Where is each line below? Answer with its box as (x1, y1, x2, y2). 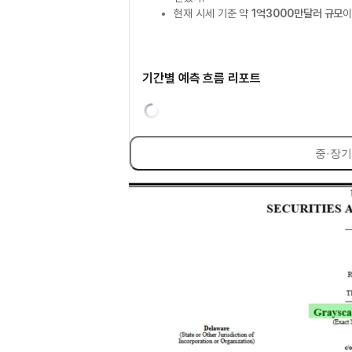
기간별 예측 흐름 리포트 (142, 71, 261, 86)
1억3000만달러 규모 (251, 7, 343, 20)
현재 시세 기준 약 (174, 7, 252, 20)
